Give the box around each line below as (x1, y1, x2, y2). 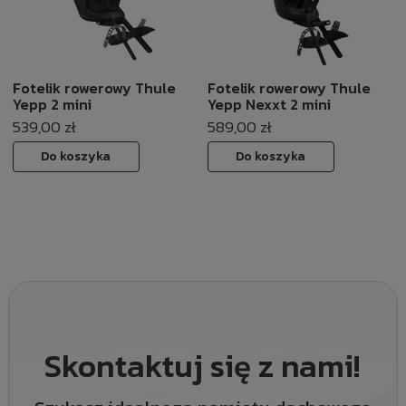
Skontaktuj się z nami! (44, 341, 362, 390)
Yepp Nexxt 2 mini (207, 92, 331, 115)
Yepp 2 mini (12, 92, 92, 115)
